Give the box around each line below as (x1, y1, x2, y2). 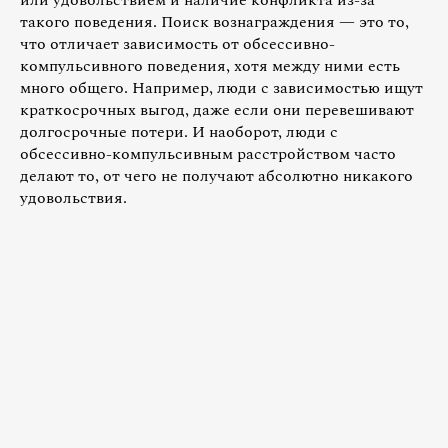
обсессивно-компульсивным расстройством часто (20, 141, 396, 166)
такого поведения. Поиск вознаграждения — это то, (20, 9, 409, 34)
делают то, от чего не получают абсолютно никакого (20, 163, 413, 188)
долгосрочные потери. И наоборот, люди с (20, 119, 338, 144)
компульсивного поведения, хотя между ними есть (20, 53, 400, 78)
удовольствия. (20, 185, 127, 210)
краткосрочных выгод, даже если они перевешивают (20, 97, 414, 122)
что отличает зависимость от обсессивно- (20, 31, 335, 56)
